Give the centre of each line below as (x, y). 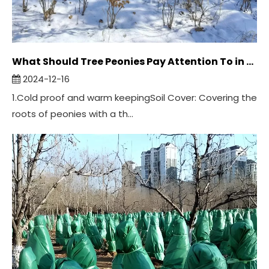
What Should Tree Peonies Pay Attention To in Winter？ (250, 62)
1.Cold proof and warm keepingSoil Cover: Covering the (134, 98)
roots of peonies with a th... (73, 114)
